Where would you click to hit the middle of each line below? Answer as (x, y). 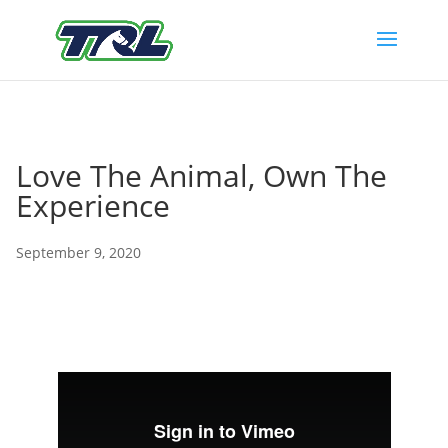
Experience (93, 205)
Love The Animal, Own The (201, 175)
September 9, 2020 (78, 252)
